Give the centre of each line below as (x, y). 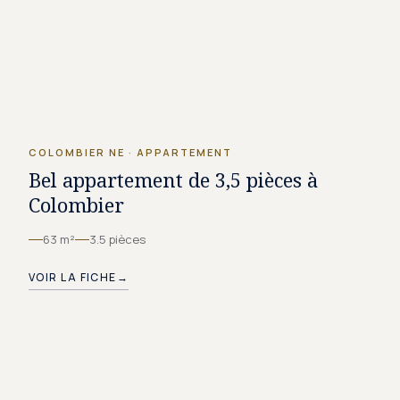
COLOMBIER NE (77, 152)
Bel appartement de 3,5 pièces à (173, 179)
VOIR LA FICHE (73, 277)
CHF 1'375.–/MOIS (289, 93)
